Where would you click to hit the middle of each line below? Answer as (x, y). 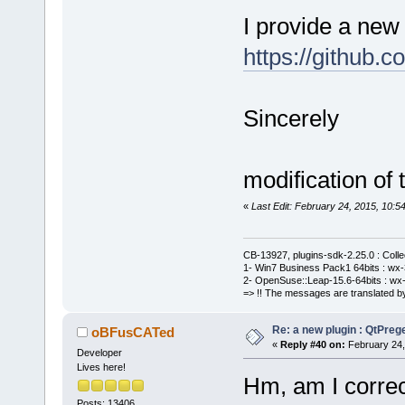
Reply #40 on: (312, 344)
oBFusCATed (133, 332)
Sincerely (291, 119)
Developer (99, 352)
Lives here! (101, 367)
